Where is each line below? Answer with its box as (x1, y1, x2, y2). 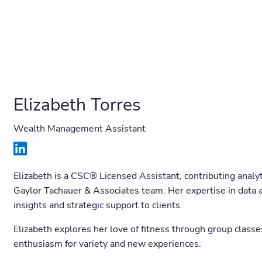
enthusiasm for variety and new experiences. (13, 237, 201, 250)
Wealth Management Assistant (13, 122, 146, 135)
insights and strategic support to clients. (13, 198, 182, 212)
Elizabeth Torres (13, 92, 140, 117)
